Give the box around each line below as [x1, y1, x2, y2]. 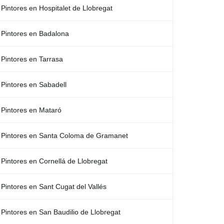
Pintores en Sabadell [1, 80, 66, 88]
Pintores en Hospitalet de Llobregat [1, 4, 112, 12]
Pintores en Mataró [1, 106, 61, 114]
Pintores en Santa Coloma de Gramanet [1, 131, 128, 139]
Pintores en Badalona [1, 29, 69, 37]
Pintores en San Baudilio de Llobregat [1, 208, 120, 216]
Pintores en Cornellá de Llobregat [1, 157, 107, 165]
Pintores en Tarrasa [1, 55, 63, 63]
